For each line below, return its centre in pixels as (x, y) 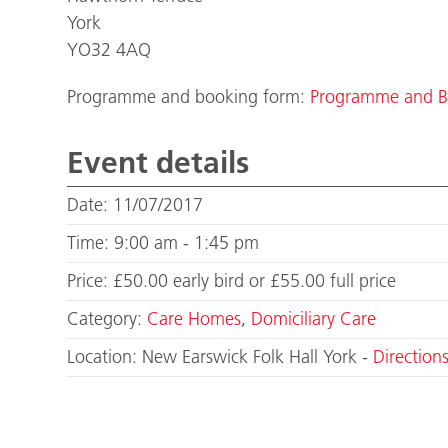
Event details (158, 163)
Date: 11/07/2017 (135, 205)
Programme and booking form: (189, 97)
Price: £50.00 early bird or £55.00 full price (232, 281)
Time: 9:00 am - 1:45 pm (163, 243)
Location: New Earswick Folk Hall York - (220, 357)
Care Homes (194, 319)
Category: (107, 319)
